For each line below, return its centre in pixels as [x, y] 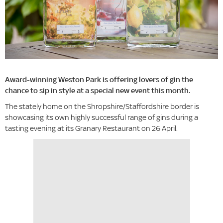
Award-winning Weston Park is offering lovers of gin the [99, 80]
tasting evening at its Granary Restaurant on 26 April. [91, 128]
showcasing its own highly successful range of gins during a [102, 117]
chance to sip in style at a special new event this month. [98, 91]
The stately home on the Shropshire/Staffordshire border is [102, 107]
